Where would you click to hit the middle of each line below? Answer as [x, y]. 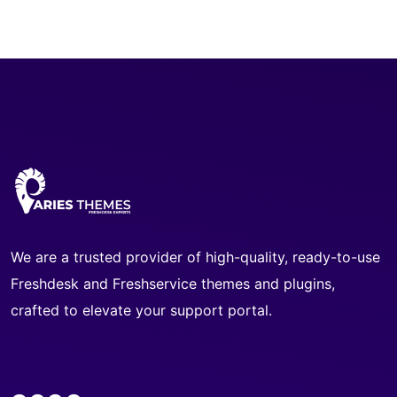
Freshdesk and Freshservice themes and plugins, [173, 284]
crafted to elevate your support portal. [141, 311]
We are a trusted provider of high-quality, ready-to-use [195, 257]
